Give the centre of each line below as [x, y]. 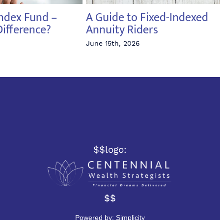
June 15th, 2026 [113, 43]
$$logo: [110, 149]
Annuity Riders [122, 30]
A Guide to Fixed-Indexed [147, 18]
